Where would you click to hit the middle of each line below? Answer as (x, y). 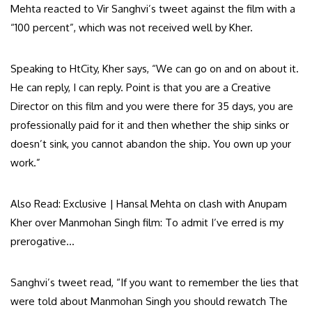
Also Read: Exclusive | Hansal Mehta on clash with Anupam (149, 203)
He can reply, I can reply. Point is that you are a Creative (141, 87)
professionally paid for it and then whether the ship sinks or (150, 125)
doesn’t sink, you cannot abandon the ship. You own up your (151, 143)
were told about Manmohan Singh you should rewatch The (149, 301)
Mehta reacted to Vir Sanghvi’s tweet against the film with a (153, 8)
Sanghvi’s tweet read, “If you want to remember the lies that (155, 282)
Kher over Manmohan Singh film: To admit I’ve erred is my (147, 222)
